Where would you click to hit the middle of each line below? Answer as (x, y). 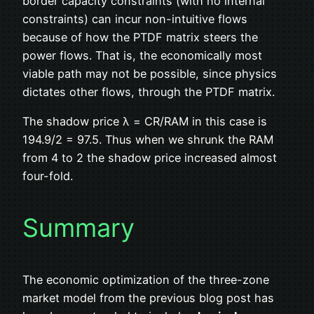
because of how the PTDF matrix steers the (140, 37)
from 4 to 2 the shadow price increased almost (150, 157)
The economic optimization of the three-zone (146, 279)
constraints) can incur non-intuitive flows (135, 19)
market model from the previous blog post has (148, 298)
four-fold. (48, 176)
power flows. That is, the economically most (142, 55)
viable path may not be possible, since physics (150, 73)
